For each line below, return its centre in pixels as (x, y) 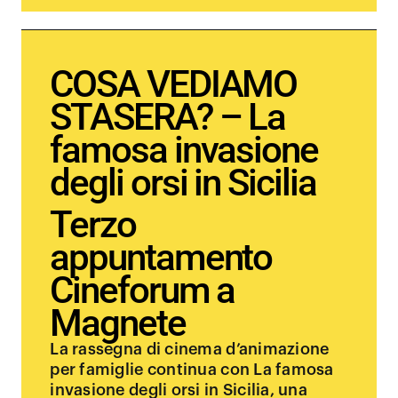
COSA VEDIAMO (174, 84)
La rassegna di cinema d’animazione (190, 349)
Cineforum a (143, 290)
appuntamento (161, 257)
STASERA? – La (168, 117)
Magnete (118, 323)
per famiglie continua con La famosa (192, 370)
